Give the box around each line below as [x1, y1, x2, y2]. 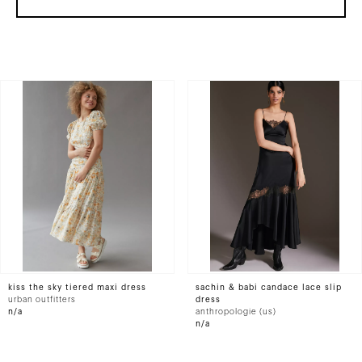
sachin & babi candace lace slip [196, 284, 342, 292]
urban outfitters [8, 296, 76, 304]
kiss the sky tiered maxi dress [8, 284, 146, 292]
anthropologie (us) [196, 308, 276, 316]
